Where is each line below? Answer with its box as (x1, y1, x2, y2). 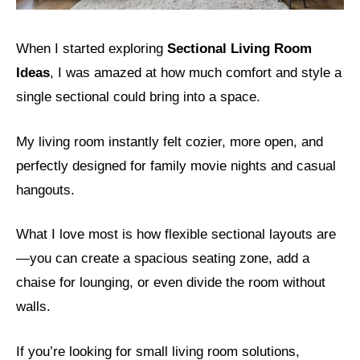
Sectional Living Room (167, 41, 312, 57)
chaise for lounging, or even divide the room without (16, 275, 325, 291)
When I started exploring (16, 41, 167, 57)
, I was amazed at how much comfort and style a (50, 65, 342, 81)
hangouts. (16, 182, 75, 198)
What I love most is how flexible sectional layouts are (16, 227, 336, 243)
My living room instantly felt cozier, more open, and (16, 133, 323, 149)
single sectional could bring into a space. (16, 89, 260, 105)
